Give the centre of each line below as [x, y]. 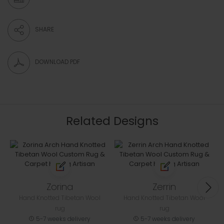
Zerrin [164, 187]
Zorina [60, 187]
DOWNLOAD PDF [57, 61]
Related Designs [112, 121]
